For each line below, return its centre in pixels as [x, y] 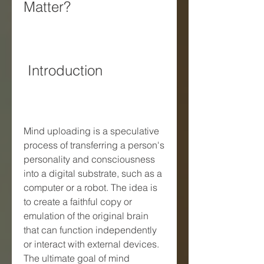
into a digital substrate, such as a [93, 173]
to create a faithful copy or [78, 201]
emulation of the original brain [86, 215]
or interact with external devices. [91, 244]
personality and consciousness [89, 159]
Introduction [65, 70]
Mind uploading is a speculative [91, 131]
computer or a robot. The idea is [90, 187]
